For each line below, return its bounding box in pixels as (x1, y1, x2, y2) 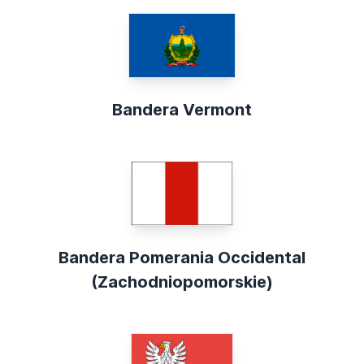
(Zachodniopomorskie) (91, 271, 273, 292)
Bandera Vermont (112, 99, 252, 119)
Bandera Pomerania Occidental (58, 247, 305, 267)
